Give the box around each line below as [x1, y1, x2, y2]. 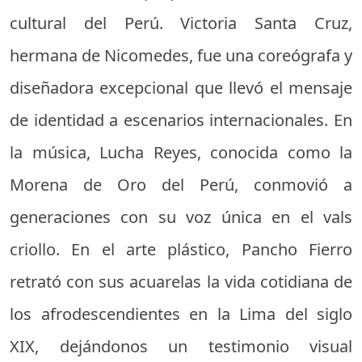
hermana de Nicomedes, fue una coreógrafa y [10, 44, 352, 66]
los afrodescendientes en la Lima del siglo [10, 302, 352, 325]
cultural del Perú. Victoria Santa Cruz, [10, 11, 352, 34]
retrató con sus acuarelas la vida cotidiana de [10, 270, 352, 293]
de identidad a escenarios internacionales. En [10, 108, 352, 131]
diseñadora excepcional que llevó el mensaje [10, 76, 352, 99]
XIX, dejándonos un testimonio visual [10, 335, 352, 357]
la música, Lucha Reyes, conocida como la [10, 141, 352, 163]
